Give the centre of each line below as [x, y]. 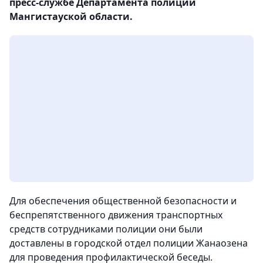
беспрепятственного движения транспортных [116, 215]
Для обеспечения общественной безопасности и [123, 201]
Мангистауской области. [71, 16]
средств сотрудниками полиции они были [106, 229]
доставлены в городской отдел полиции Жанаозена [129, 243]
